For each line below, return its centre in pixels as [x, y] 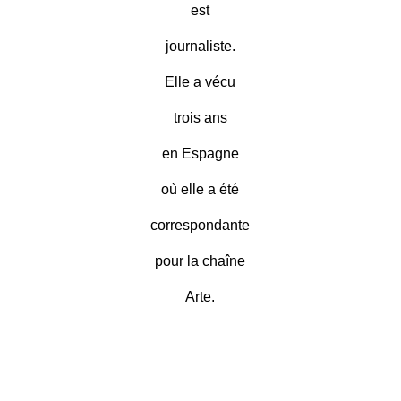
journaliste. [200, 47]
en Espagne [200, 154]
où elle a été [200, 190]
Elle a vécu [200, 82]
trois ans [200, 118]
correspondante [200, 226]
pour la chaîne [200, 261]
